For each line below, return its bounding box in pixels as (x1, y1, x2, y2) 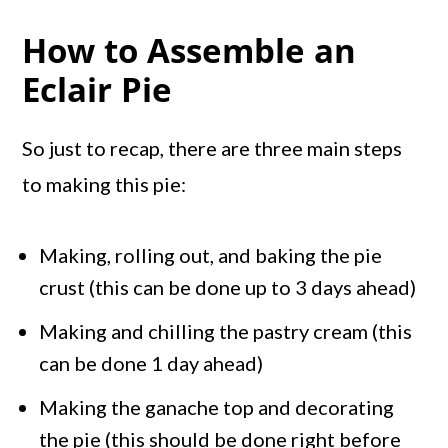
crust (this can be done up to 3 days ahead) (39, 274, 417, 299)
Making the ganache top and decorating (39, 394, 395, 419)
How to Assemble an (22, 27, 357, 73)
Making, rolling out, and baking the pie (39, 242, 383, 267)
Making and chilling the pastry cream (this (39, 318, 413, 343)
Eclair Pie (22, 66, 173, 112)
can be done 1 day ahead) (39, 350, 264, 375)
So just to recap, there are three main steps (22, 135, 403, 160)
